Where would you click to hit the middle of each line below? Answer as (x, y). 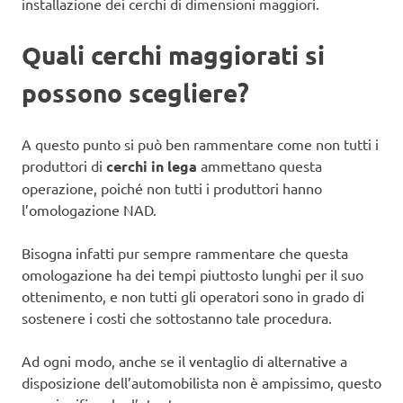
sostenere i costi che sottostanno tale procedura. (177, 318)
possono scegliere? (135, 93)
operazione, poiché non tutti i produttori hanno (172, 188)
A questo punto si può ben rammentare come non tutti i (200, 144)
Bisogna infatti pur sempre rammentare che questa (185, 253)
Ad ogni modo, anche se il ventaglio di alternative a (184, 361)
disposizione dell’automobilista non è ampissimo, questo (201, 383)
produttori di (64, 166)
